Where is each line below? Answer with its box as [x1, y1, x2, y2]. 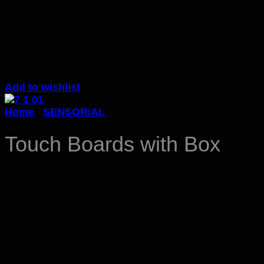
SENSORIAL [43, 106, 105, 118]
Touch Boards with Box [5, 133, 220, 157]
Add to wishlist [5, 81, 80, 94]
